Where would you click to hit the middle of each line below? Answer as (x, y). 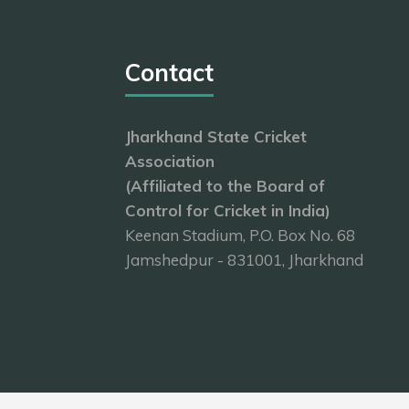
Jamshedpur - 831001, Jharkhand (244, 260)
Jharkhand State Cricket (216, 136)
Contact (169, 73)
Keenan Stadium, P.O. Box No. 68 (240, 235)
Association (170, 161)
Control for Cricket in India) (228, 210)
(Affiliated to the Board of (225, 186)
